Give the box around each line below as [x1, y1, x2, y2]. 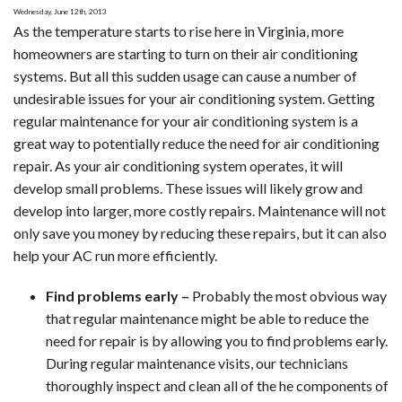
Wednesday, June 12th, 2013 [13, 6, 107, 16]
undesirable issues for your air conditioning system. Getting [13, 89, 375, 107]
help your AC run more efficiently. [13, 246, 217, 264]
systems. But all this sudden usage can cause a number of [13, 66, 357, 84]
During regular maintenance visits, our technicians [46, 354, 348, 372]
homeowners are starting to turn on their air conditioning [13, 44, 358, 62]
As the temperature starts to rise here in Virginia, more [13, 22, 344, 39]
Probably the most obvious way [189, 287, 387, 305]
